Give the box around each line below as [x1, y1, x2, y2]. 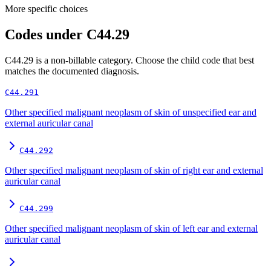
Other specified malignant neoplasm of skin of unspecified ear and [5, 106, 256, 117]
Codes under [5, 27, 87, 43]
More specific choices [5, 4, 88, 15]
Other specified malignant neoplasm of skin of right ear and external [5, 165, 263, 175]
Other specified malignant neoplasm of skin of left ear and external [5, 223, 258, 233]
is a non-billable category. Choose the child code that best [33, 54, 254, 65]
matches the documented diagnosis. [5, 65, 139, 76]
